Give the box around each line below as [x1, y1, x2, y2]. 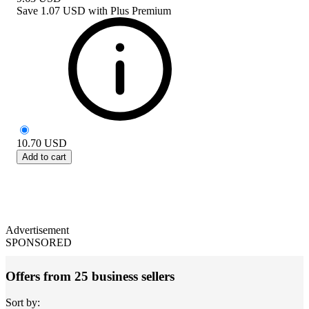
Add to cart [22, 151, 66, 162]
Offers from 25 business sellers [6, 268, 175, 283]
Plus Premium [110, 4, 171, 17]
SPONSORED [6, 236, 72, 248]
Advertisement [6, 223, 69, 236]
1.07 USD [41, 4, 86, 17]
